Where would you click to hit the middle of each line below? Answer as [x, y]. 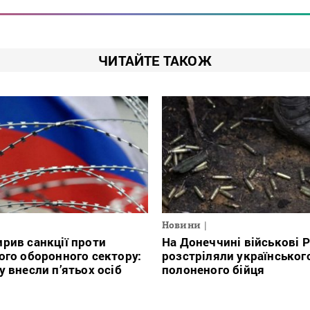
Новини [181, 225]
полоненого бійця [213, 269]
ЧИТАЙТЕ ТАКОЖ [155, 60]
